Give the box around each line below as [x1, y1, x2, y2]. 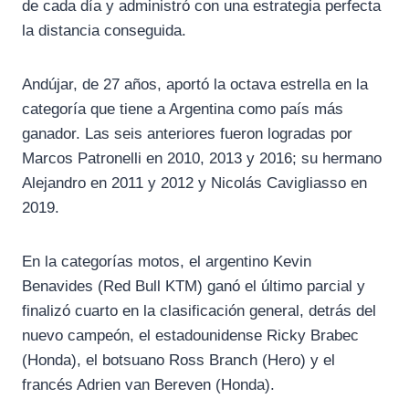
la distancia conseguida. [22, 22, 186, 40]
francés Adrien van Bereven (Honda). [22, 376, 275, 394]
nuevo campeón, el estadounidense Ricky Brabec [22, 327, 359, 345]
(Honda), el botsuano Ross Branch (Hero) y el [22, 351, 335, 370]
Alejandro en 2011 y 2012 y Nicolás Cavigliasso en [22, 174, 367, 193]
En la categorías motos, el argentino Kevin [22, 253, 311, 271]
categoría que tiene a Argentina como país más [22, 100, 343, 119]
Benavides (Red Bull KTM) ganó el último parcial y [22, 278, 365, 296]
